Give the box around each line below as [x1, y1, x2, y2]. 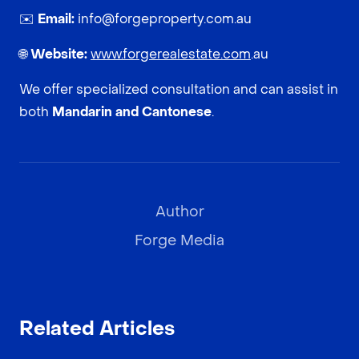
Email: [38, 10, 75, 27]
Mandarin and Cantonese [52, 103, 212, 120]
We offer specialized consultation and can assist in [19, 80, 338, 98]
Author [155, 202, 204, 221]
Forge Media [135, 231, 224, 250]
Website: [30, 45, 87, 63]
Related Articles [19, 316, 175, 341]
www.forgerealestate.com [91, 45, 251, 63]
